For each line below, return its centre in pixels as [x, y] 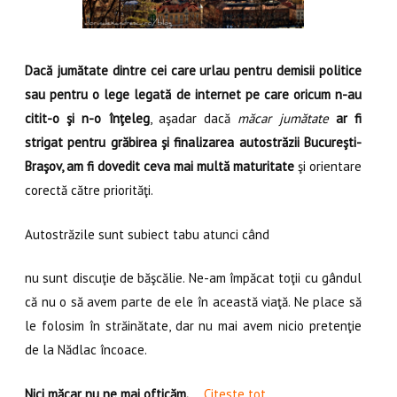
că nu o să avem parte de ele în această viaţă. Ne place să [193, 302]
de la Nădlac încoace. [86, 350]
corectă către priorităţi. [89, 191]
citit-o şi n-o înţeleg [87, 119]
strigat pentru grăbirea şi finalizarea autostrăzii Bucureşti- [193, 143]
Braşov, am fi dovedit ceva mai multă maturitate [160, 167]
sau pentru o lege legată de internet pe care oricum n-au [193, 95]
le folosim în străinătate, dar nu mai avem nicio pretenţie [193, 326]
